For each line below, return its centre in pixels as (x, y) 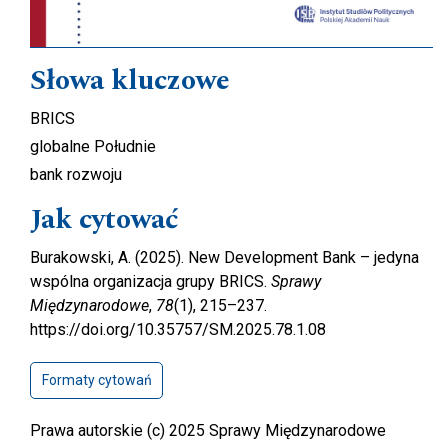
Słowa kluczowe (130, 80)
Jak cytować (104, 219)
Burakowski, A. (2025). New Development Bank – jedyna (224, 257)
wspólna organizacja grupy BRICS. (150, 281)
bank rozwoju (76, 174)
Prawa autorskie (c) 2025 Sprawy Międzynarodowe (208, 430)
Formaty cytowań (96, 379)
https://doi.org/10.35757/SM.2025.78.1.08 (178, 329)
